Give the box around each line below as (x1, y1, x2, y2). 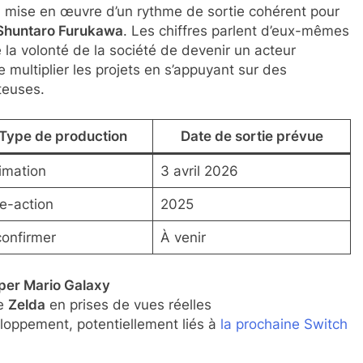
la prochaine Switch (220, 315, 348, 332)
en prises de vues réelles (45, 296, 211, 313)
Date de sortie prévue (180, 128, 323, 144)
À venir (160, 229, 206, 246)
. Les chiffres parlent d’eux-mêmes (123, 22, 349, 39)
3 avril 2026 (160, 163, 238, 179)
